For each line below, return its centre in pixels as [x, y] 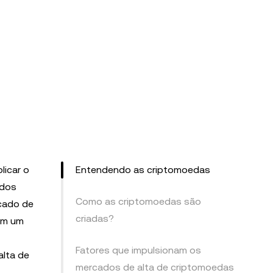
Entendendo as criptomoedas [143, 170]
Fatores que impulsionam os [138, 250]
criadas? [95, 218]
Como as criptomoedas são [138, 201]
